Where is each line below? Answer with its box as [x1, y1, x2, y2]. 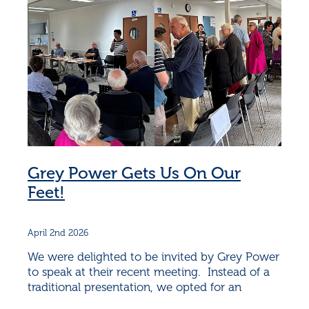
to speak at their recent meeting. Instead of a [28, 265, 270, 279]
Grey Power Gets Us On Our [28, 163, 241, 183]
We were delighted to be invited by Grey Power [28, 250, 279, 263]
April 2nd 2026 [28, 228, 88, 238]
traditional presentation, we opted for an [28, 280, 241, 294]
